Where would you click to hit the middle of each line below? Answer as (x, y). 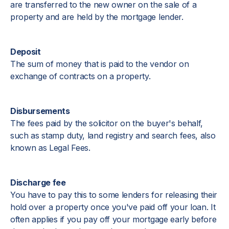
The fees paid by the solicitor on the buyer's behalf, (107, 123)
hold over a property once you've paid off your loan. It (113, 207)
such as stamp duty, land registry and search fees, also (113, 135)
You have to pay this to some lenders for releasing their (114, 195)
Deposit (26, 52)
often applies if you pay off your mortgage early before (113, 219)
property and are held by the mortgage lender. (97, 17)
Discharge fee (38, 182)
